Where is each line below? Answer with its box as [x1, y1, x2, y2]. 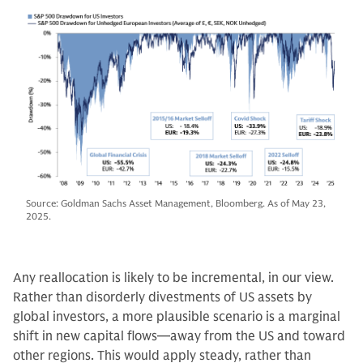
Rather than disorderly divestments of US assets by [13, 288, 312, 305]
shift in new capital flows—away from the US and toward [13, 327, 345, 344]
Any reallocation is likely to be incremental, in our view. [13, 269, 334, 286]
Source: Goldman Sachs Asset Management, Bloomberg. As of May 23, [26, 196, 326, 209]
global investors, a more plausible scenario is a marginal [13, 308, 340, 325]
